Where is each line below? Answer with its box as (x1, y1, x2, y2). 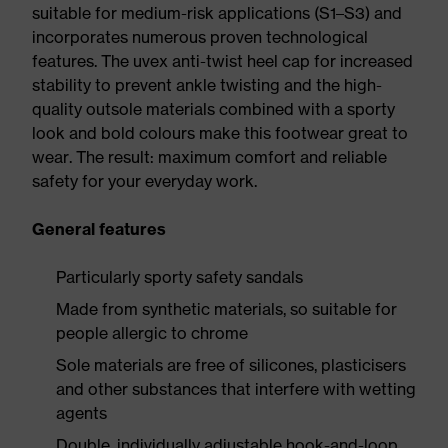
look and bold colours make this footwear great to (32, 123, 408, 143)
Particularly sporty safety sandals (56, 267, 303, 287)
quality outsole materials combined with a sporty (32, 99, 395, 119)
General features (32, 219, 166, 239)
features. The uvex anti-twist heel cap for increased (32, 51, 413, 71)
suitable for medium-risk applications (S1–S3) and (32, 3, 402, 23)
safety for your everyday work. (32, 171, 257, 191)
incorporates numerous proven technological (32, 27, 368, 47)
